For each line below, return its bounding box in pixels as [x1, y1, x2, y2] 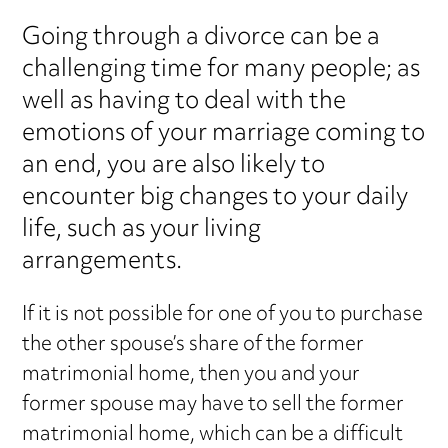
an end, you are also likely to [22, 140, 326, 191]
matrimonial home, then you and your [22, 354, 361, 396]
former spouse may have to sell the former [22, 384, 405, 426]
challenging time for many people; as [22, 44, 421, 95]
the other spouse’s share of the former [22, 324, 365, 366]
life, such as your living [22, 204, 262, 255]
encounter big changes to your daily [22, 172, 409, 223]
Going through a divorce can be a [22, 12, 381, 63]
